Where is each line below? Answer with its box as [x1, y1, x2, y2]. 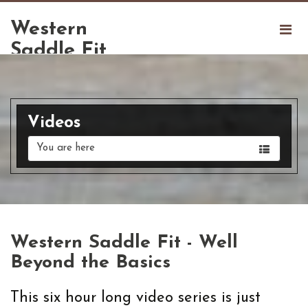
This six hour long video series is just [10, 290, 261, 306]
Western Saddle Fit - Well [10, 234, 238, 252]
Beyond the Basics [10, 254, 170, 272]
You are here [36, 143, 95, 153]
